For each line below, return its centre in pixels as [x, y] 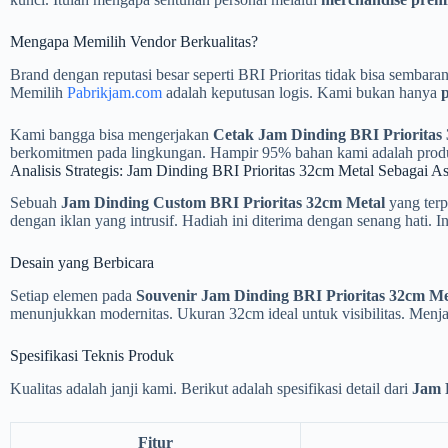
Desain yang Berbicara [82, 263]
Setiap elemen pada [73, 296]
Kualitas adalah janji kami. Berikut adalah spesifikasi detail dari [211, 388]
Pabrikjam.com [114, 92]
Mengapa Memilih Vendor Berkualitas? [134, 41]
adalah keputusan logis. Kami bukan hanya [301, 92]
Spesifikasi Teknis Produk [92, 356]
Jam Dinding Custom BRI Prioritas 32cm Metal [223, 203]
